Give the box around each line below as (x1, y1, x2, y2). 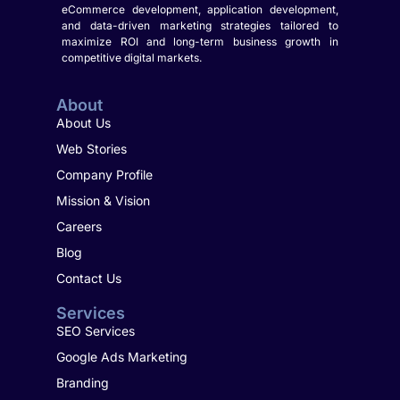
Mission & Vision (55, 192, 150, 208)
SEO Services (55, 322, 135, 338)
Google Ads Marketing (55, 348, 187, 364)
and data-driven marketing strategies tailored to (62, 19, 338, 33)
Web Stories (55, 140, 127, 156)
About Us (55, 114, 111, 130)
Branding (55, 374, 109, 390)
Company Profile (55, 166, 153, 182)
